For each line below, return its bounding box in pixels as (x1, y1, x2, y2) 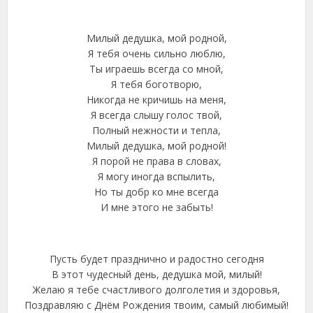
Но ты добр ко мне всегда (94, 185, 219, 198)
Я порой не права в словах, (92, 154, 221, 168)
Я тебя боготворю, (111, 78, 202, 91)
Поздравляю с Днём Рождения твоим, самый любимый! (24, 298, 289, 312)
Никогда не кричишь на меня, (87, 93, 226, 106)
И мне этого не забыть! (100, 201, 213, 214)
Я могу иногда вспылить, (98, 170, 215, 183)
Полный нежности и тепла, (92, 124, 221, 137)
